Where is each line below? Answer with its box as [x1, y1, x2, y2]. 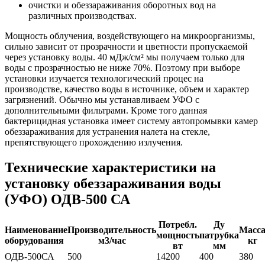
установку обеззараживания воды [5, 176, 221, 192]
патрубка [199, 230, 239, 241]
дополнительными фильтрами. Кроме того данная [5, 105, 207, 116]
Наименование [5, 225, 67, 235]
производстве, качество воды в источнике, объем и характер [5, 84, 249, 95]
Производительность [67, 225, 156, 235]
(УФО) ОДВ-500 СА [5, 192, 130, 208]
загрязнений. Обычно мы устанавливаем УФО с [5, 95, 199, 105]
